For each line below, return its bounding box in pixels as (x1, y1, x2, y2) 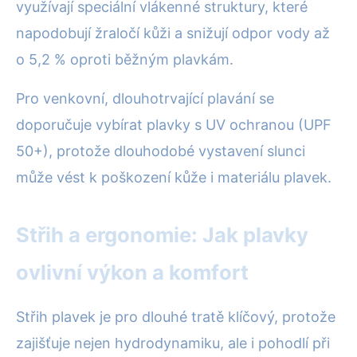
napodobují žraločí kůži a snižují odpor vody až (16, 25, 330, 42)
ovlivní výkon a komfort (16, 260, 249, 285)
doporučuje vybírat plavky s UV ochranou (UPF (16, 116, 331, 134)
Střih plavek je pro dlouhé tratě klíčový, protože (16, 308, 335, 326)
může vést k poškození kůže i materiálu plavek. (16, 169, 331, 186)
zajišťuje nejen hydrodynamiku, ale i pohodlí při (16, 335, 330, 352)
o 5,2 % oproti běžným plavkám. (16, 51, 233, 69)
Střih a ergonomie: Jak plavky (16, 222, 308, 248)
